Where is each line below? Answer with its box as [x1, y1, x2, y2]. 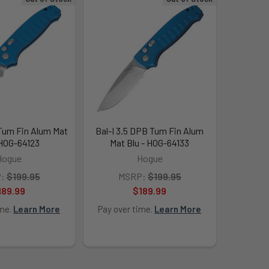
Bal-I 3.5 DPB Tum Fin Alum [95, 124, 204, 136]
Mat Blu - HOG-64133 [110, 136, 190, 148]
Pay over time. [98, 203, 155, 214]
